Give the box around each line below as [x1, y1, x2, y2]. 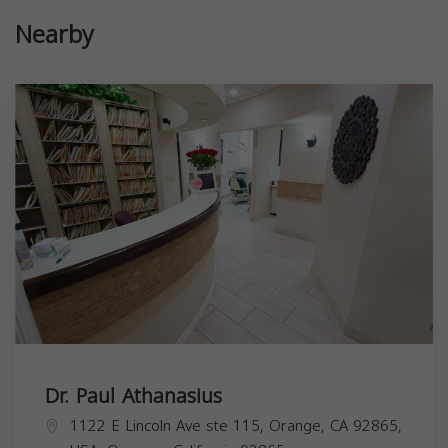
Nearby [15, 12, 94, 59]
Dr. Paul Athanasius [45, 377, 222, 416]
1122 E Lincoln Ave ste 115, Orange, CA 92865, [70, 412, 402, 441]
